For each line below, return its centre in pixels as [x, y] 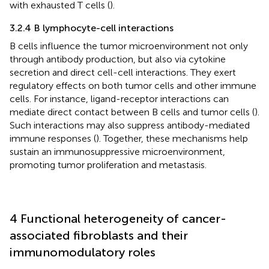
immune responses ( [53, 138]
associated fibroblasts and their [99, 235]
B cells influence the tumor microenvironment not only [129, 46]
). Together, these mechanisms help [172, 138]
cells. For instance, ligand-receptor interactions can [119, 98]
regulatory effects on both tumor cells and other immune [133, 85]
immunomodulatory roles [83, 252]
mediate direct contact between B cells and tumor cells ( [132, 112]
